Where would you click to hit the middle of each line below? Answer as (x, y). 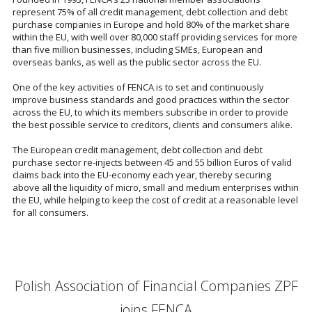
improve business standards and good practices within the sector (151, 100)
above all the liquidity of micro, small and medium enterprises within (156, 187)
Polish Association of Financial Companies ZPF (156, 286)
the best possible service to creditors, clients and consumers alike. (153, 125)
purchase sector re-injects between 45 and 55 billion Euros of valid (152, 162)
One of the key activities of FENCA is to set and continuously (138, 87)
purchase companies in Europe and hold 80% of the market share (151, 24)
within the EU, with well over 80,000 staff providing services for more (155, 37)
